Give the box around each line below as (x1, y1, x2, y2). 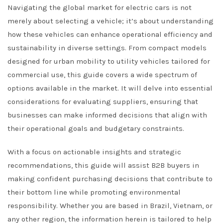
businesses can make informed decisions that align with (7, 111, 207, 119)
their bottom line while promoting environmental (7, 188, 181, 197)
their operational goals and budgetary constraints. (7, 124, 184, 133)
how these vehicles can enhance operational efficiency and (7, 30, 213, 39)
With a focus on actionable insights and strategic (7, 147, 181, 156)
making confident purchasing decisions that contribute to (7, 174, 213, 183)
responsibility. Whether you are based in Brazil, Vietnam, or (7, 201, 213, 210)
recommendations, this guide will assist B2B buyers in (7, 161, 199, 170)
